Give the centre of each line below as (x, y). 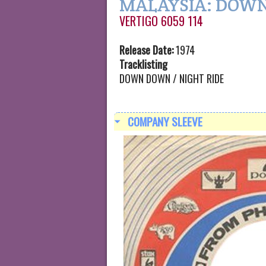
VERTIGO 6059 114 (161, 21)
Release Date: (146, 50)
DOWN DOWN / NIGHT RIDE (172, 78)
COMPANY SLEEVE (164, 122)
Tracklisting (143, 64)
